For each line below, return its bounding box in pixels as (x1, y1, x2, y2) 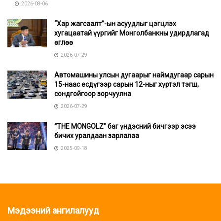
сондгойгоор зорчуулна (54, 90, 131, 98)
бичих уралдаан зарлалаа (54, 132, 139, 140)
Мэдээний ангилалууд (7, 205, 99, 216)
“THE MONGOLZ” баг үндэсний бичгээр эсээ (54, 122, 196, 131)
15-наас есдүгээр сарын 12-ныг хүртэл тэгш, (54, 80, 199, 89)
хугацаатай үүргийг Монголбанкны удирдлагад (54, 29, 209, 37)
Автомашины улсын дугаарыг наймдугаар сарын (54, 71, 214, 79)
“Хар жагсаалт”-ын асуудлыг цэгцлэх (54, 20, 176, 28)
